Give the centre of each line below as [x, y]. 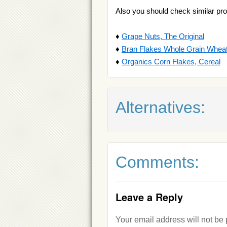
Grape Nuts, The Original [163, 36]
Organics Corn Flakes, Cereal [171, 62]
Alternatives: [160, 107]
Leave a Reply [149, 197]
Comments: [157, 162]
